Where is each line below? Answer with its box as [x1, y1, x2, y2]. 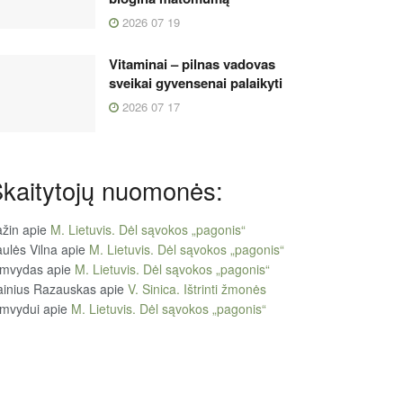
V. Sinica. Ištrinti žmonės [128, 280, 266, 299]
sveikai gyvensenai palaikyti [109, 72, 282, 93]
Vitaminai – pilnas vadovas [109, 53, 275, 74]
